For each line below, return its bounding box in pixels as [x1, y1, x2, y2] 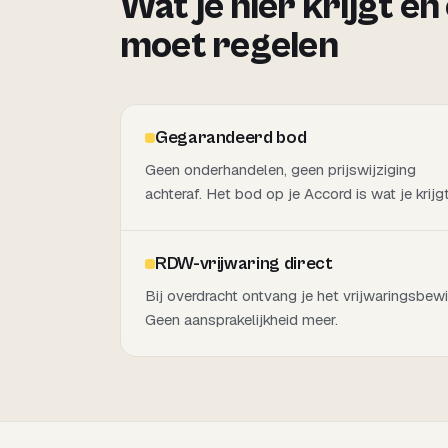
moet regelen [120, 24, 338, 68]
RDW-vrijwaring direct [155, 253, 333, 274]
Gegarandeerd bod [155, 127, 307, 148]
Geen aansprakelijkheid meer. [145, 310, 338, 329]
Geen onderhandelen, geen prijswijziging [145, 160, 416, 179]
